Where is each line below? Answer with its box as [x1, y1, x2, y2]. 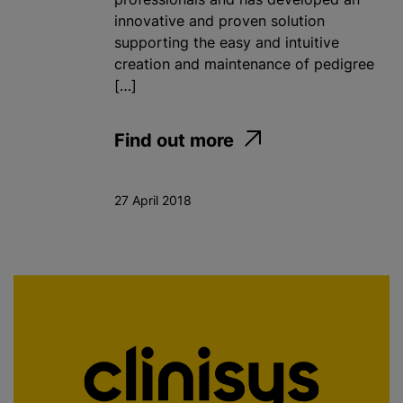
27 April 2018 [114, 193, 192, 209]
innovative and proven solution [114, 12, 325, 31]
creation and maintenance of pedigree [114, 55, 374, 74]
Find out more [114, 130, 234, 152]
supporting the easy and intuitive [114, 33, 339, 52]
